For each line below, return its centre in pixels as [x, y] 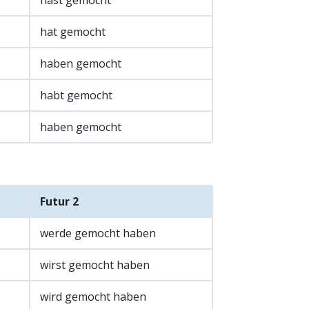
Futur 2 [59, 202]
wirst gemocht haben [94, 265]
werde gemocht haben [98, 233]
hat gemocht [72, 32]
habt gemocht [76, 96]
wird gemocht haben [93, 297]
